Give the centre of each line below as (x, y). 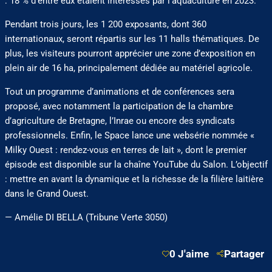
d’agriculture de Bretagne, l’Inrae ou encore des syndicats (120, 121)
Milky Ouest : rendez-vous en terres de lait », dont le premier (125, 150)
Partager (244, 253)
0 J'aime (193, 253)
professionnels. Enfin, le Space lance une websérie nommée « (129, 136)
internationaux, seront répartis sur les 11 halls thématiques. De (132, 39)
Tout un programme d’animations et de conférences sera (119, 92)
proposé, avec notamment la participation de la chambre (119, 107)
